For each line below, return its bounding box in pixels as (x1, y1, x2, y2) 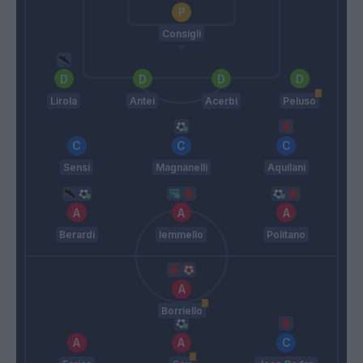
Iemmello (159, 228, 204, 241)
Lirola (50, 94, 77, 107)
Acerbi (204, 94, 237, 107)
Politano (267, 228, 306, 241)
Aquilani (267, 161, 305, 174)
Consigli (162, 28, 201, 41)
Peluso (283, 94, 316, 107)
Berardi (58, 228, 95, 241)
